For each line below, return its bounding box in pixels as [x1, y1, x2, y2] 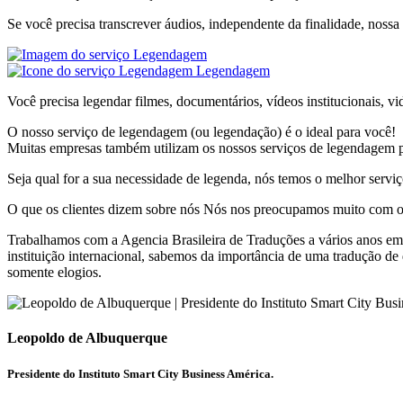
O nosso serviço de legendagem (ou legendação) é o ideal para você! [7, 124, 396, 140]
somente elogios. [7, 264, 102, 281]
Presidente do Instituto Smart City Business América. [7, 366, 273, 381]
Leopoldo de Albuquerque [7, 330, 167, 346]
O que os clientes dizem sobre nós [7, 201, 200, 218]
